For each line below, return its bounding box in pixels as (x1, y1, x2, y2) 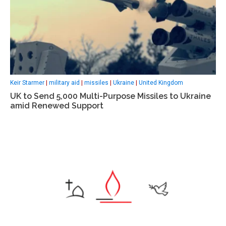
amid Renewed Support (10, 101, 103, 111)
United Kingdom (139, 79, 183, 87)
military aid (49, 79, 80, 87)
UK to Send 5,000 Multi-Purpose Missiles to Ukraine (10, 91, 211, 101)
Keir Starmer (10, 79, 44, 87)
